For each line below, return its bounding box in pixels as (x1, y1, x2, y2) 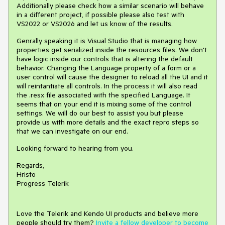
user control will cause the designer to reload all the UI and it (17, 72, 208, 81)
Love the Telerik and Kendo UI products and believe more (17, 208, 198, 218)
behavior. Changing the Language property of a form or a (17, 63, 196, 72)
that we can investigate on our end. (17, 126, 130, 136)
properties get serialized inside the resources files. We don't (17, 45, 207, 54)
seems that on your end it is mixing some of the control (17, 99, 191, 108)
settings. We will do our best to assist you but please (17, 108, 183, 118)
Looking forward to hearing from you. (17, 143, 134, 153)
